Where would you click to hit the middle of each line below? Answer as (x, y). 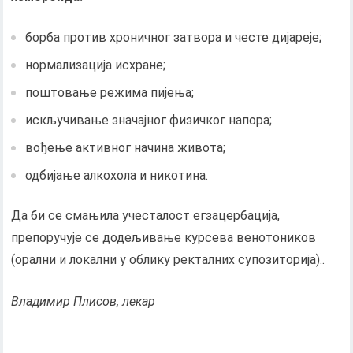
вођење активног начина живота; (126, 147)
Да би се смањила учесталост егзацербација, (146, 215)
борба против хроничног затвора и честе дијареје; (174, 37)
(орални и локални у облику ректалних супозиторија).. (168, 259)
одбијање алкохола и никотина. (117, 175)
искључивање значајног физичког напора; (149, 120)
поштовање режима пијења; (110, 92)
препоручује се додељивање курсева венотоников (164, 237)
